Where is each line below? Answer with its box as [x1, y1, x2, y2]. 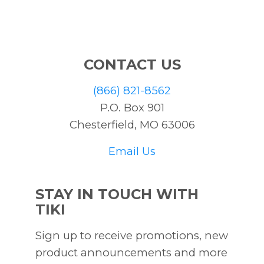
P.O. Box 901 [100, 100, 164, 114]
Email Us [108, 144, 156, 158]
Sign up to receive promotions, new [35, 228, 228, 242]
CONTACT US [83, 55, 181, 73]
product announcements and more [35, 245, 227, 259]
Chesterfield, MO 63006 [69, 117, 195, 131]
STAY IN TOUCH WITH [35, 185, 199, 203]
